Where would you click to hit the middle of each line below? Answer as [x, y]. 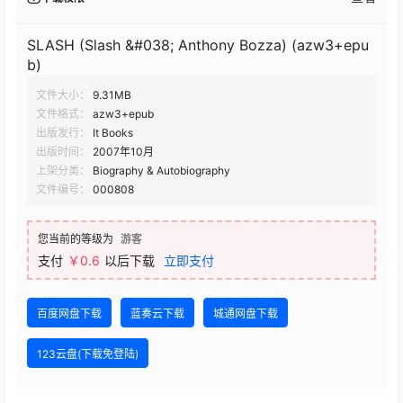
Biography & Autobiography [161, 170]
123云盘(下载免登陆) [88, 354]
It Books [113, 133]
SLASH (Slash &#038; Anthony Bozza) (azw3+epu [198, 45]
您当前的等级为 [76, 239]
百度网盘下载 [69, 313]
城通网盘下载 [246, 313]
